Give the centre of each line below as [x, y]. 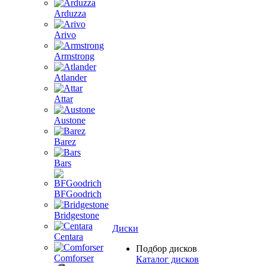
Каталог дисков [167, 259]
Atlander [70, 77]
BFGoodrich [78, 194]
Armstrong [74, 56]
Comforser [74, 258]
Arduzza [70, 13]
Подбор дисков [167, 248]
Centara [69, 237]
